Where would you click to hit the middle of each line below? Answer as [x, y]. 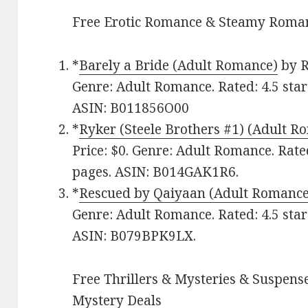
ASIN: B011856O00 [131, 108]
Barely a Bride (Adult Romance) [179, 65]
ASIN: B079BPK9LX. [134, 235]
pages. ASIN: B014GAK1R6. [156, 172]
